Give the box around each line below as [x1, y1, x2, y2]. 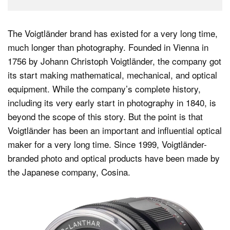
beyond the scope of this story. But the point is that [8, 110, 203, 123]
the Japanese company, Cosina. [8, 165, 130, 178]
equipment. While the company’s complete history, [8, 82, 201, 95]
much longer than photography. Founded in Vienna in [8, 41, 208, 53]
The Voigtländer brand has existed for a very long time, [8, 27, 218, 40]
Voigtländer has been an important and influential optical [8, 124, 222, 137]
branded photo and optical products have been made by [8, 151, 220, 164]
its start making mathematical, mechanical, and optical [8, 68, 217, 81]
